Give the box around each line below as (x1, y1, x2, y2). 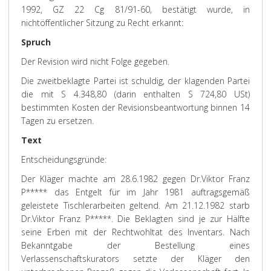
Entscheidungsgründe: (21, 154, 106, 165)
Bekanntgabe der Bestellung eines (21, 240, 250, 251)
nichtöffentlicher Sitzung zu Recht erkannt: (21, 17, 183, 28)
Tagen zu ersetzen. (21, 115, 94, 126)
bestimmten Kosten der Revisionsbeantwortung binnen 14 (21, 102, 250, 113)
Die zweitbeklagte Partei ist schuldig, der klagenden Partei (21, 75, 250, 87)
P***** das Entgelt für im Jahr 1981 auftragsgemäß (21, 186, 250, 198)
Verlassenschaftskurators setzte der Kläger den (21, 253, 250, 264)
